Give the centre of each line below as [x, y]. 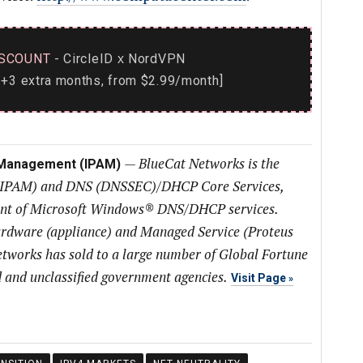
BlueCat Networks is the [209, 163]
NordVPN [155, 59]
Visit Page [258, 278]
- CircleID [84, 59]
